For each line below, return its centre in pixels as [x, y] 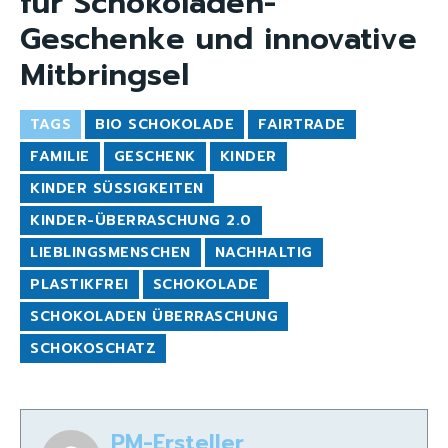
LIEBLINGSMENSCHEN [110, 252]
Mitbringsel [104, 75]
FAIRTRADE [302, 124]
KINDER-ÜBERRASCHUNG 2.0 [141, 220]
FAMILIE [60, 156]
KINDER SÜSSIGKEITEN [111, 188]
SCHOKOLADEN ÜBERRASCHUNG [154, 316]
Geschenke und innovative [218, 39]
